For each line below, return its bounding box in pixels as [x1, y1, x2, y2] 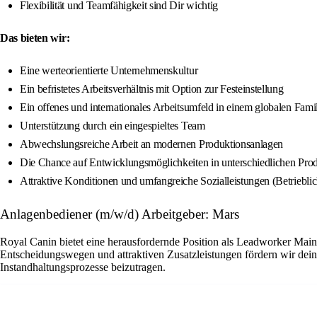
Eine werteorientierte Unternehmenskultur [20, 64, 198, 77]
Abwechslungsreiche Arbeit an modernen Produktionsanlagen [20, 138, 284, 151]
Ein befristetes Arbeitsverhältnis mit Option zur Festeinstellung [20, 83, 284, 96]
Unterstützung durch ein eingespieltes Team [20, 120, 205, 132]
